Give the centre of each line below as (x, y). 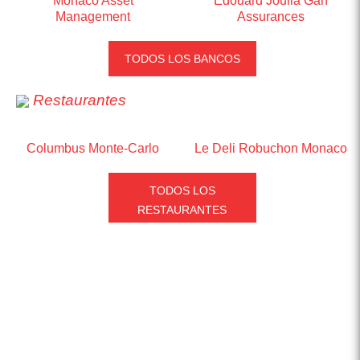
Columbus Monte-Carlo (93, 148)
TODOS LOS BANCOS (182, 58)
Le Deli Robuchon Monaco (271, 148)
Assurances (271, 16)
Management (93, 16)
